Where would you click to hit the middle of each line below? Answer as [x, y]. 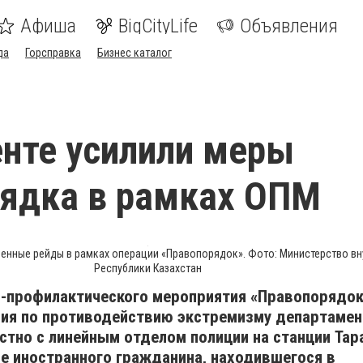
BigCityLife [158, 26]
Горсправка [53, 53]
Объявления [289, 26]
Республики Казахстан [147, 268]
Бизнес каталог [135, 53]
